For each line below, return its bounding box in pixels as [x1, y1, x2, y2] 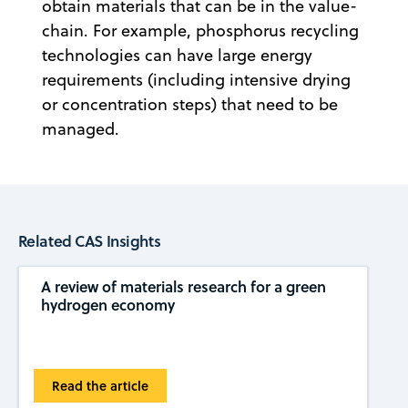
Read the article [52, 376, 149, 396]
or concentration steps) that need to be [42, 93, 338, 117]
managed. [42, 117, 119, 141]
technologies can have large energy [42, 44, 312, 67]
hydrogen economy [40, 294, 175, 316]
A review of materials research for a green [40, 276, 326, 298]
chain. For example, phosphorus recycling [42, 19, 359, 43]
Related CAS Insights [17, 229, 161, 252]
